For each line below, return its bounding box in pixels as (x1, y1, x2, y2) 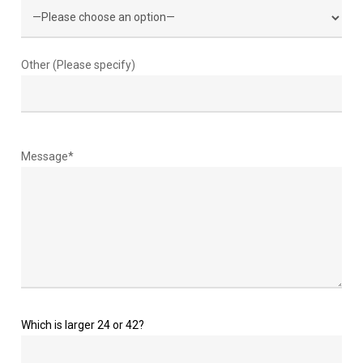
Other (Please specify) (20, 58, 135, 72)
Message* (20, 150, 74, 164)
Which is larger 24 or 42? (20, 318, 144, 332)
